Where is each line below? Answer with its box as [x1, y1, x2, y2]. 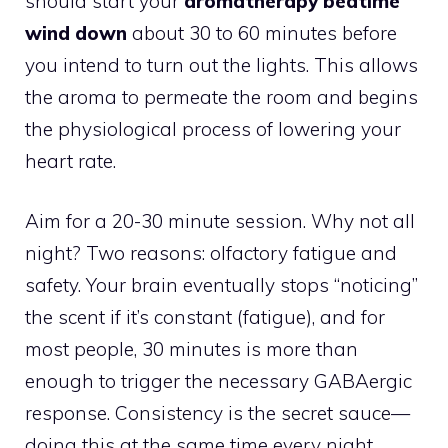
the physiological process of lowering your [25, 116, 401, 141]
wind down [25, 20, 127, 45]
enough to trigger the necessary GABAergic [25, 369, 412, 394]
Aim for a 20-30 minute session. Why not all [25, 209, 415, 234]
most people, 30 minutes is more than [25, 337, 358, 362]
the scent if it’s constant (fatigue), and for [25, 305, 385, 330]
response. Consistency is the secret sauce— [25, 401, 410, 426]
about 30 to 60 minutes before [127, 20, 397, 45]
